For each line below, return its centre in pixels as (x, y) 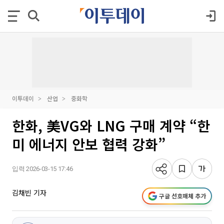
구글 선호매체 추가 (182, 196)
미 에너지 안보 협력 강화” (89, 144)
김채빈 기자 (29, 192)
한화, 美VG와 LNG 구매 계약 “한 (111, 125)
